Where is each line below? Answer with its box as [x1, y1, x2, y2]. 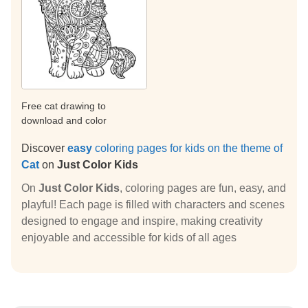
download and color [21, 115, 107, 126]
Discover [21, 142, 67, 155]
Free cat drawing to [21, 100, 106, 112]
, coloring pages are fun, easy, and [120, 182, 286, 195]
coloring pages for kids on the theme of [92, 142, 283, 155]
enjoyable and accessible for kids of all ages [21, 232, 236, 244]
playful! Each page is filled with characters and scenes [21, 199, 285, 211]
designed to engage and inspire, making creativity [21, 215, 263, 228]
